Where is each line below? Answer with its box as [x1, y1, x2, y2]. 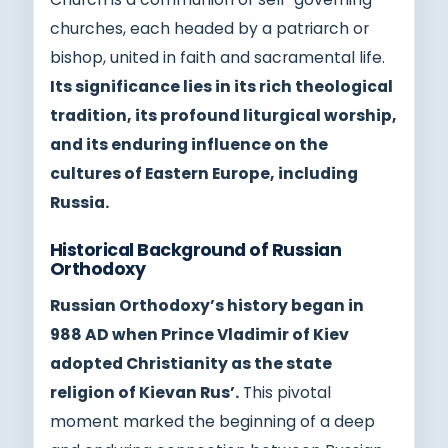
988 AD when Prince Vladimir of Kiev [50, 323, 349, 345]
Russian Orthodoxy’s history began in [50, 294, 364, 316]
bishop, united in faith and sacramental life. [50, 46, 385, 68]
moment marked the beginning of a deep [50, 410, 375, 432]
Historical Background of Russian [50, 237, 342, 262]
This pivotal [239, 381, 331, 403]
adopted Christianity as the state [50, 352, 332, 374]
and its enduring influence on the [50, 133, 328, 155]
